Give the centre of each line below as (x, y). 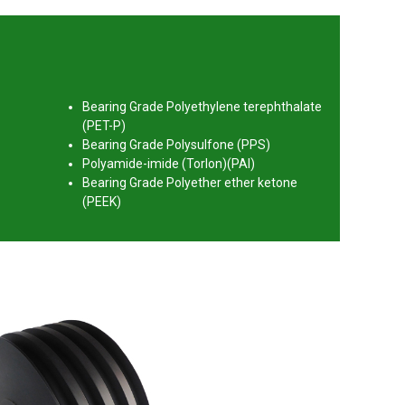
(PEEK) (102, 202)
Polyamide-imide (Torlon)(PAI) (169, 164)
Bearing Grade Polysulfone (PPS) (177, 145)
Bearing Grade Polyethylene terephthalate (202, 107)
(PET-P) (104, 126)
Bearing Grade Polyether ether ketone (190, 183)
